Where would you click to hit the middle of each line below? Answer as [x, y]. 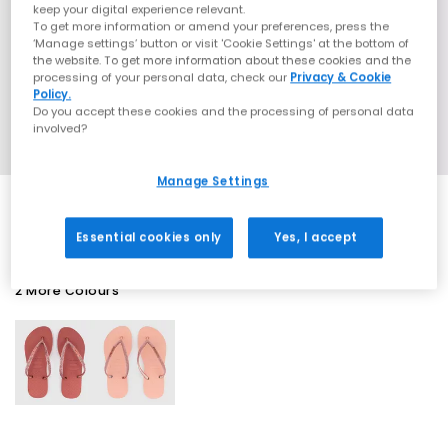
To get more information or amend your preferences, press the [211, 26]
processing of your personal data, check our [162, 77]
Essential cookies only [149, 237]
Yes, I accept [316, 237]
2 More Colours [67, 290]
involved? [60, 128]
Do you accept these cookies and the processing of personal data [224, 111]
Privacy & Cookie [341, 77]
